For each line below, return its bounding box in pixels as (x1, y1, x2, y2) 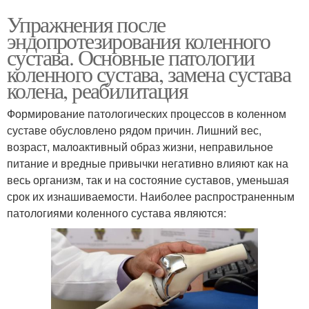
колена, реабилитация (7, 74, 188, 105)
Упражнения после (7, 8, 166, 39)
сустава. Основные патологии (7, 41, 255, 72)
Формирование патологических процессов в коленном (7, 105, 286, 121)
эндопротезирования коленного (7, 25, 270, 55)
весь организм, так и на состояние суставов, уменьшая (7, 171, 289, 188)
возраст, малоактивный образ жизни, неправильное (7, 138, 273, 154)
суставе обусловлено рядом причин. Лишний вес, (7, 121, 261, 138)
